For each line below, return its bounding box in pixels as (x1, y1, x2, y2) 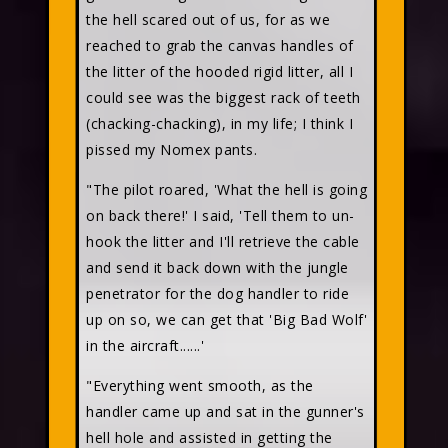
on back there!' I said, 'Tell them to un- (86, 206, 355, 225)
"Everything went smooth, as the (86, 376, 314, 395)
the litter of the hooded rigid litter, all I (86, 62, 353, 81)
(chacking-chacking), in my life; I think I (86, 114, 353, 133)
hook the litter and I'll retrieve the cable (86, 232, 360, 251)
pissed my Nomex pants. (86, 140, 257, 159)
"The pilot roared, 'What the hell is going (86, 180, 367, 199)
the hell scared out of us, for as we (86, 10, 330, 29)
